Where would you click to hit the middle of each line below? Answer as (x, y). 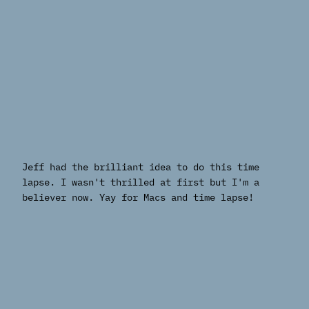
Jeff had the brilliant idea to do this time (141, 167)
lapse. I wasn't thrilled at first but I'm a (141, 182)
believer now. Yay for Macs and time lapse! (138, 198)
